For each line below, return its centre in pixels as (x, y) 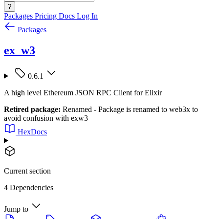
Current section (27, 171)
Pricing (47, 16)
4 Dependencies (29, 187)
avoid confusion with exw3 (46, 118)
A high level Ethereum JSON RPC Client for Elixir (83, 92)
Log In (87, 16)
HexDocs (32, 131)
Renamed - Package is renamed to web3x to (129, 109)
